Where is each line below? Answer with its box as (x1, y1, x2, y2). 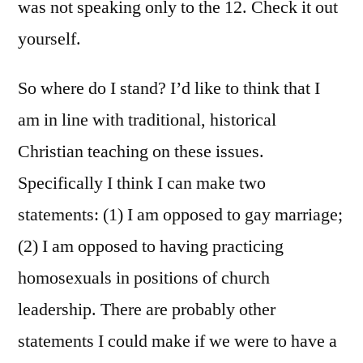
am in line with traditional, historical (18, 108, 276, 131)
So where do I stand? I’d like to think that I (18, 76, 320, 100)
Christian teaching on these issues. (18, 139, 264, 163)
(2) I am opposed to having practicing (18, 234, 284, 258)
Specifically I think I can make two (18, 171, 266, 194)
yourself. (18, 27, 81, 50)
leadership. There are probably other (18, 297, 275, 321)
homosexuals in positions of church (18, 266, 270, 289)
